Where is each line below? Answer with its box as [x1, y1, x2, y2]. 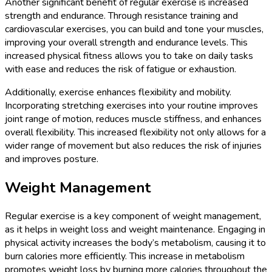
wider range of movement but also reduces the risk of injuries [5, 139, 262, 152]
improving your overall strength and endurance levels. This [5, 36, 248, 49]
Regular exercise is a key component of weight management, [5, 209, 261, 223]
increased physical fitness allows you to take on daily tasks [5, 49, 253, 63]
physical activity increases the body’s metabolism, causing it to [5, 236, 266, 250]
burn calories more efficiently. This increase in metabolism [5, 249, 245, 263]
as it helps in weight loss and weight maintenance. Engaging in [5, 222, 265, 236]
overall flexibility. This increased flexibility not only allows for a [5, 126, 266, 139]
